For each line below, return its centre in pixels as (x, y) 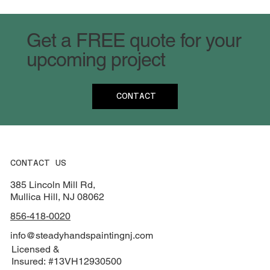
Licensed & (36, 250)
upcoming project (96, 59)
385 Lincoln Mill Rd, (53, 184)
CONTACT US (39, 162)
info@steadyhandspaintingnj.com (82, 235)
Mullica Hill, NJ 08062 (58, 196)
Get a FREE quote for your (133, 40)
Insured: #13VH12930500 (67, 262)
